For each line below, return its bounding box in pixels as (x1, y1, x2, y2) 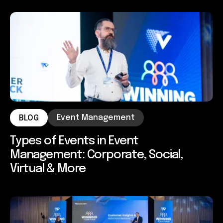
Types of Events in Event (10, 135, 139, 148)
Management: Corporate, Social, (10, 149, 183, 162)
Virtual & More (10, 163, 86, 176)
